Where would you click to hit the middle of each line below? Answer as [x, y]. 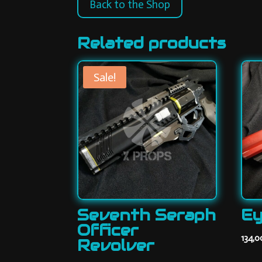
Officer [108, 230]
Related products [151, 43]
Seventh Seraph [146, 215]
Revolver [116, 246]
